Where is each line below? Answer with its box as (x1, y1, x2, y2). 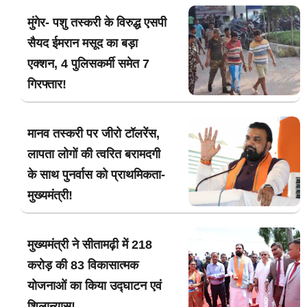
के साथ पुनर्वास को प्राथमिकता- (27, 168, 165, 182)
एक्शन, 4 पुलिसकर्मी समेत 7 (27, 57, 149, 71)
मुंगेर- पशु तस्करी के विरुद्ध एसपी (27, 16, 167, 30)
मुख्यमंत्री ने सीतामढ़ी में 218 (27, 238, 152, 252)
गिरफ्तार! (27, 77, 66, 92)
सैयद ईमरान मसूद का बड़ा (27, 36, 138, 51)
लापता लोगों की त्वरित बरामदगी (27, 147, 160, 162)
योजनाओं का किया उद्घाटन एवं (27, 279, 162, 293)
